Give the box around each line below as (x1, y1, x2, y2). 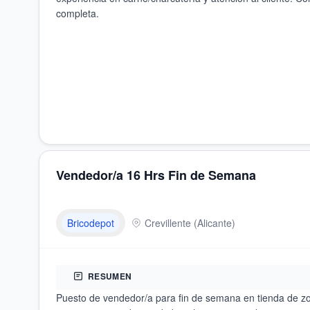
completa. (56, 6, 99, 20)
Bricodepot (67, 216, 114, 230)
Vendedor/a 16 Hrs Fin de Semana (56, 166, 256, 184)
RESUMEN (88, 270, 132, 282)
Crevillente (145, 216, 191, 230)
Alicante (197, 216, 232, 230)
